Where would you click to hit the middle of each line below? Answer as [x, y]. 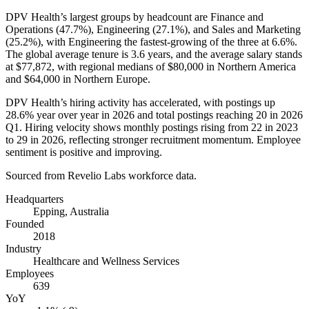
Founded [25, 223]
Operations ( [32, 29]
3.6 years [151, 54]
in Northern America [250, 66]
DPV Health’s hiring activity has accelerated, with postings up [140, 102]
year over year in [73, 114]
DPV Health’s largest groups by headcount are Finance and [134, 17]
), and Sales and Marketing [242, 29]
